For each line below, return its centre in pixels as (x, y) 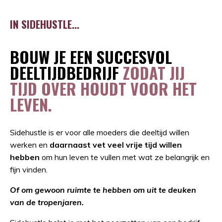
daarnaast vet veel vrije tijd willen (116, 144)
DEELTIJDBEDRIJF (66, 72)
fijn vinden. (30, 169)
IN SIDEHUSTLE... (45, 24)
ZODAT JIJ (154, 72)
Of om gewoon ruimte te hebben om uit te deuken (103, 190)
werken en (29, 144)
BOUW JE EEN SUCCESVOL (91, 56)
